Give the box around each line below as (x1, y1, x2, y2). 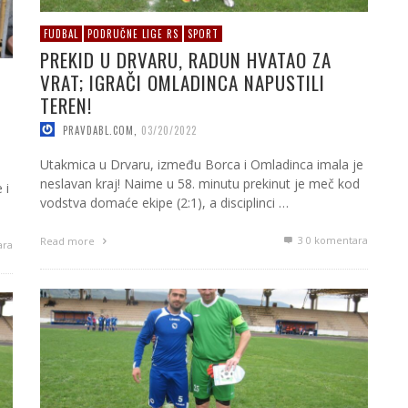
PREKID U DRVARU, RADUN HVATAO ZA (40, 45, 331, 74)
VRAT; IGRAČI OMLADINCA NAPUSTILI (40, 67, 325, 97)
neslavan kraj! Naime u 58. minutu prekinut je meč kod (40, 175, 360, 193)
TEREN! (40, 90, 92, 119)
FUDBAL (44, 25, 78, 41)
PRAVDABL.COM (63, 122, 134, 138)
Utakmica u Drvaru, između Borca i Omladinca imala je (40, 156, 363, 174)
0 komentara (303, 233, 368, 248)
